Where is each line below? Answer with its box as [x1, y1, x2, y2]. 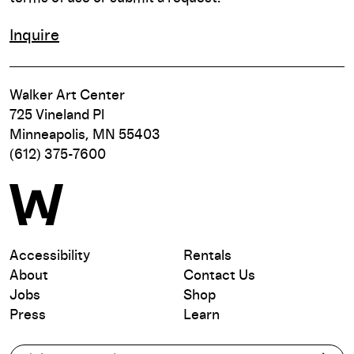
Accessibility [9, 248, 90, 263]
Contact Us [183, 268, 255, 283]
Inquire [9, 27, 59, 43]
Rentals [183, 248, 232, 263]
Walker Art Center [9, 88, 125, 103]
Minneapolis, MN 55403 [9, 127, 160, 142]
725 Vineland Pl [9, 107, 104, 122]
